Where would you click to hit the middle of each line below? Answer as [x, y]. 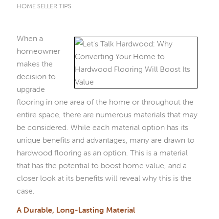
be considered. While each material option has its [102, 127]
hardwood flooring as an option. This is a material [102, 152]
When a [30, 38]
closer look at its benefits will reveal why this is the [104, 178]
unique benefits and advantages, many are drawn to [105, 140]
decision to [36, 76]
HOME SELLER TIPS [44, 6]
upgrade [31, 89]
